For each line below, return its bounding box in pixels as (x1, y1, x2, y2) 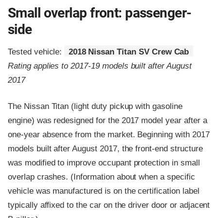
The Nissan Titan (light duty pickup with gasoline (8, 101, 182, 111)
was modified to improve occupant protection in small (8, 158, 200, 167)
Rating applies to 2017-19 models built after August (8, 61, 192, 71)
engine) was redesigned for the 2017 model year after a (8, 115, 207, 125)
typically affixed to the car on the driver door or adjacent (8, 200, 210, 210)
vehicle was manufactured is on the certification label (8, 186, 200, 196)
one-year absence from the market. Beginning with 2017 (8, 129, 210, 139)
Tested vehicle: (8, 47, 65, 56)
